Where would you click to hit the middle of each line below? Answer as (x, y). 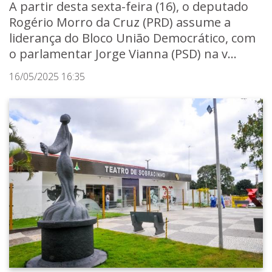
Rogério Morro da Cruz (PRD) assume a (120, 22)
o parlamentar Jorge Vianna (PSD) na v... (123, 54)
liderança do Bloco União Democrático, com (132, 38)
